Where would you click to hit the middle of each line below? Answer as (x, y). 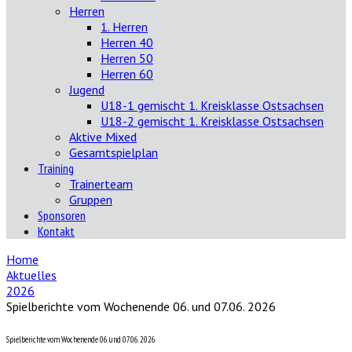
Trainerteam (101, 184)
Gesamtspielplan (114, 152)
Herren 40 (127, 42)
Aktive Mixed (103, 137)
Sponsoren (62, 215)
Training (56, 168)
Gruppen (91, 200)
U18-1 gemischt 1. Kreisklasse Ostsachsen (212, 105)
